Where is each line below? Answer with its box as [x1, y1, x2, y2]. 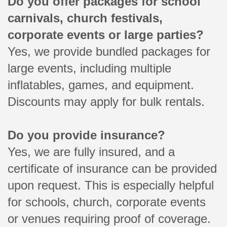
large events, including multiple [8, 61, 171, 75]
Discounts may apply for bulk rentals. [8, 94, 205, 108]
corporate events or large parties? [8, 27, 204, 42]
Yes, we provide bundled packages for [8, 44, 210, 58]
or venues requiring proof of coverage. [8, 211, 211, 225]
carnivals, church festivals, [8, 11, 163, 25]
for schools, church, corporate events [8, 195, 206, 209]
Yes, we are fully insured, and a [8, 144, 175, 159]
